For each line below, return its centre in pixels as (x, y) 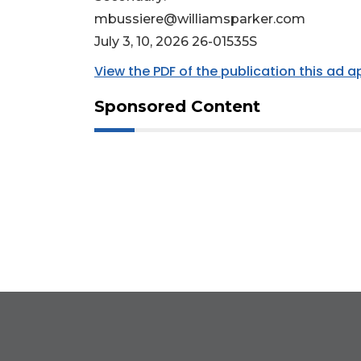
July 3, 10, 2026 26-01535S (176, 42)
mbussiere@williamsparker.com (200, 19)
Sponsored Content (177, 107)
